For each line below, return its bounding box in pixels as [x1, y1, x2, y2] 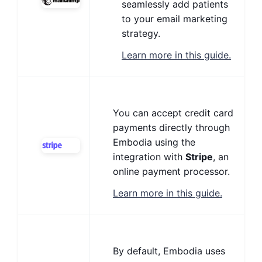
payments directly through [113, 122, 230, 133]
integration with [113, 151, 185, 163]
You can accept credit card [113, 107, 233, 119]
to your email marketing [122, 13, 227, 25]
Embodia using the [113, 136, 195, 148]
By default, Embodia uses [113, 245, 225, 257]
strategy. [122, 27, 160, 39]
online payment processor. [113, 166, 230, 177]
